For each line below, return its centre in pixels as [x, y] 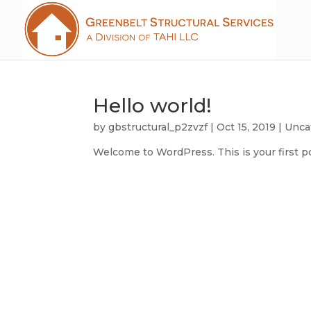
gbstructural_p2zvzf [158, 127]
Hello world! [153, 106]
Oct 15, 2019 [246, 127]
